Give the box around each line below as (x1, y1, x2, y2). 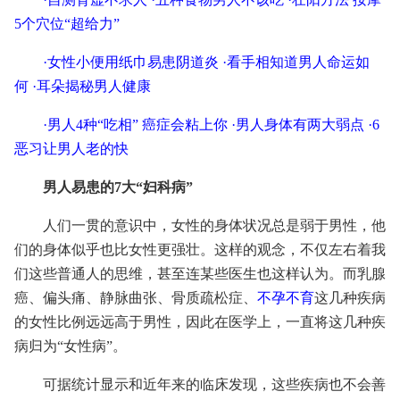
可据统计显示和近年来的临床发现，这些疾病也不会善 (43, 377, 386, 392)
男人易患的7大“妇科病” (43, 179, 193, 195)
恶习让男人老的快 (14, 141, 129, 156)
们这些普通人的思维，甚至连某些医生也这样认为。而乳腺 (14, 266, 386, 281)
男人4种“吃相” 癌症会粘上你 (47, 117, 228, 132)
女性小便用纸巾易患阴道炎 (47, 54, 219, 70)
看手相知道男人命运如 (227, 54, 370, 70)
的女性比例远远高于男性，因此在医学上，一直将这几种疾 (14, 314, 386, 329)
